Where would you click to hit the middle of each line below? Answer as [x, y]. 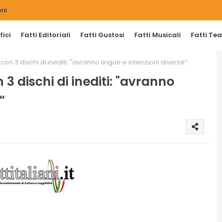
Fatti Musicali [158, 35]
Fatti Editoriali [46, 35]
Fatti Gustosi [102, 35]
